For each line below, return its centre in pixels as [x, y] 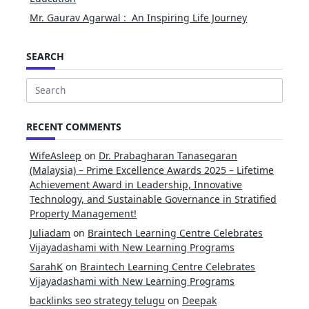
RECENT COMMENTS [74, 126]
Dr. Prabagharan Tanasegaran [168, 155]
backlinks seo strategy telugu [98, 300]
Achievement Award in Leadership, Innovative [136, 184]
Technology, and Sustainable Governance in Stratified [153, 199]
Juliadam [50, 232]
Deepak [200, 300]
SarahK [47, 266]
